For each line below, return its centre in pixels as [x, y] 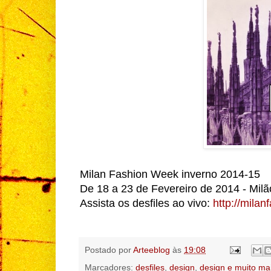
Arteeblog [152, 250]
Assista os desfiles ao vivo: [146, 203]
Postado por [109, 250]
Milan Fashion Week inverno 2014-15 [170, 174]
